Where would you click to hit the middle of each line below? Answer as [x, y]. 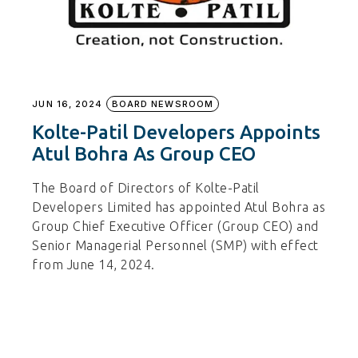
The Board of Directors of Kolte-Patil [146, 187]
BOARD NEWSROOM [163, 103]
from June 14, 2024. [93, 264]
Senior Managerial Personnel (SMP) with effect [175, 245]
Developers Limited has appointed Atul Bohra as [179, 207]
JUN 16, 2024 [68, 103]
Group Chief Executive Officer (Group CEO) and [175, 226]
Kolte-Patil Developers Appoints [177, 132]
